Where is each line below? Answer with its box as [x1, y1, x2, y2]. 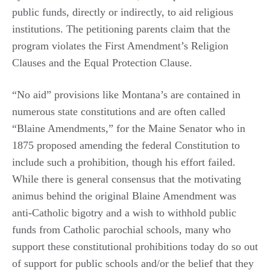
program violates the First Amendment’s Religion [12, 39, 228, 52]
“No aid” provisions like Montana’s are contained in [12, 88, 240, 101]
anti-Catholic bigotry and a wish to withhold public [12, 206, 236, 219]
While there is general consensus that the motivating [12, 172, 241, 185]
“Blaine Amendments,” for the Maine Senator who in [12, 122, 245, 134]
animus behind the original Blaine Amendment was [12, 189, 236, 202]
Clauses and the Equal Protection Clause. [12, 56, 192, 69]
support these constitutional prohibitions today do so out [12, 240, 258, 253]
